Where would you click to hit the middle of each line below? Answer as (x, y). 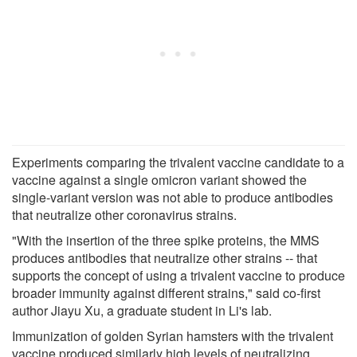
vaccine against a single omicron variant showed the (159, 179)
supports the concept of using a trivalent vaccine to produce (178, 275)
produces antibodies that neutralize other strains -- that (165, 257)
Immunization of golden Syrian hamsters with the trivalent (173, 335)
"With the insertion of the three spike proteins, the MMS (166, 240)
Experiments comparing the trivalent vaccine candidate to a (178, 162)
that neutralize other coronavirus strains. (124, 214)
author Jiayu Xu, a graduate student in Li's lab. (142, 310)
